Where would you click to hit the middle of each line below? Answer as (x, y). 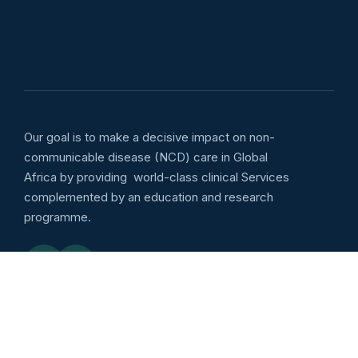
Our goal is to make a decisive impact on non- (149, 137)
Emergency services (87, 301)
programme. (58, 217)
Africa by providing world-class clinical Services (157, 177)
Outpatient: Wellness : (91, 345)
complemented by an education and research (149, 197)
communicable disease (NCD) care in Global (146, 157)
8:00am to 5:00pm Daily (225, 345)
